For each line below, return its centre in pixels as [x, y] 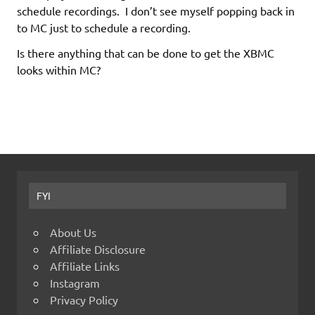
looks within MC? [59, 69]
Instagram [75, 283]
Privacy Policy [84, 300]
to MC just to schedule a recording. [104, 27]
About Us [73, 232]
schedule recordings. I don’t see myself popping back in [156, 10]
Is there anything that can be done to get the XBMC [146, 52]
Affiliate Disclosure [98, 249]
